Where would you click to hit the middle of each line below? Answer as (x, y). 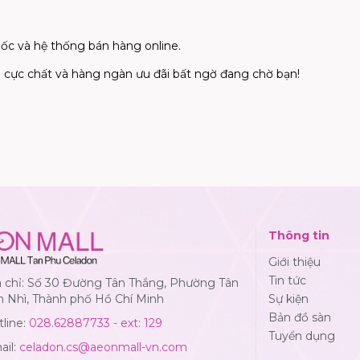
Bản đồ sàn (300, 317)
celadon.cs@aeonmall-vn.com (103, 347)
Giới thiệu (295, 262)
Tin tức (287, 280)
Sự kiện (288, 299)
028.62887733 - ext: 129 (96, 323)
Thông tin (299, 235)
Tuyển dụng (302, 335)
